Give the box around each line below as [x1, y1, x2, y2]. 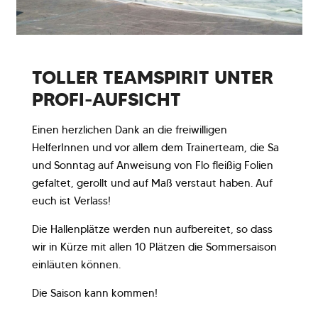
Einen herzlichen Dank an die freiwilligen [32, 123, 227, 136]
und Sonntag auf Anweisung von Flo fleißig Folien [32, 158, 273, 172]
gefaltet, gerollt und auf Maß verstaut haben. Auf [32, 176, 273, 190]
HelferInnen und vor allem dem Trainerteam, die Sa [32, 141, 279, 154]
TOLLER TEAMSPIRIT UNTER [32, 65, 273, 89]
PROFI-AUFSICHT [32, 87, 181, 111]
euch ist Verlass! [32, 194, 111, 207]
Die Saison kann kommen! [32, 286, 158, 300]
